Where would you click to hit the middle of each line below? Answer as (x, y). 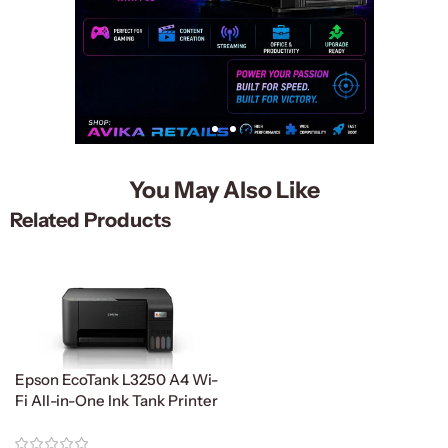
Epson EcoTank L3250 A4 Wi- (116, 380)
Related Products (90, 220)
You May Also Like (224, 190)
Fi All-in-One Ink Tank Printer (116, 401)
